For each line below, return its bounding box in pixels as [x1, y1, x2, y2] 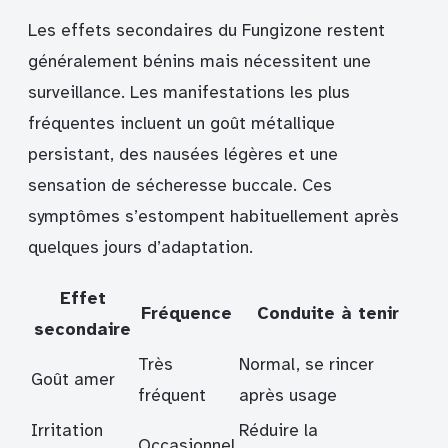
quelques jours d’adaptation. [28, 237, 253, 259]
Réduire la [239, 420, 318, 442]
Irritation [31, 420, 103, 442]
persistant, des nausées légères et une [28, 144, 338, 166]
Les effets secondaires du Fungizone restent [28, 20, 385, 42]
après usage [239, 385, 337, 407]
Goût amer [31, 369, 115, 391]
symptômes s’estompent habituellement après [28, 206, 399, 228]
